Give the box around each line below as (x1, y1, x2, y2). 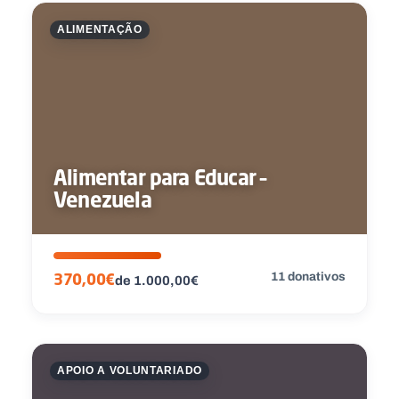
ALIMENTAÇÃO (57, 24, 142, 36)
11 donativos (271, 266, 346, 286)
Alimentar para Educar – (53, 164, 266, 190)
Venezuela (53, 186, 151, 212)
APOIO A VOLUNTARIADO (57, 365, 202, 377)
